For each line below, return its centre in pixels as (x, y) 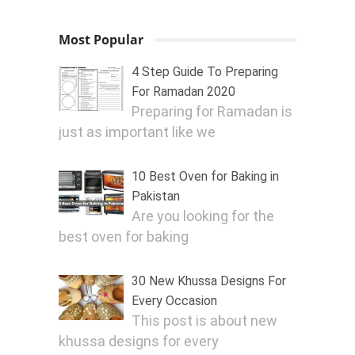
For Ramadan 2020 (183, 92)
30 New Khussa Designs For (208, 281)
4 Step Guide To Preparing (204, 72)
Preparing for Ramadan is (212, 112)
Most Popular (101, 40)
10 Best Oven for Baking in (205, 177)
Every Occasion (174, 301)
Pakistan (155, 197)
